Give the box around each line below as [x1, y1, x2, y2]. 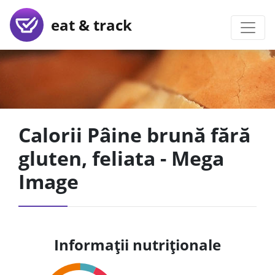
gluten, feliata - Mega [18, 145, 224, 171]
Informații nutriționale [54, 234, 221, 255]
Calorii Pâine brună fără [18, 122, 250, 148]
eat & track [44, 14, 132, 35]
